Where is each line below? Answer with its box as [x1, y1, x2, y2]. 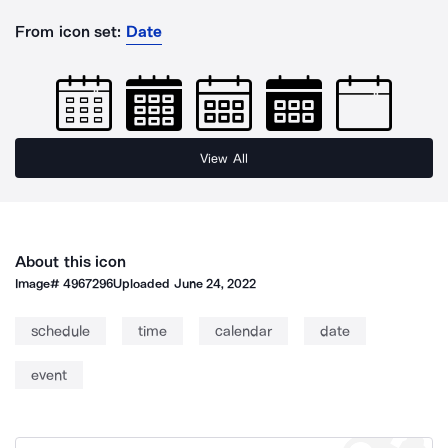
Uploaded [113, 276, 174, 291]
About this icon [15, 252, 127, 271]
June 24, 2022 [173, 276, 257, 291]
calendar [215, 322, 272, 340]
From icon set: [15, 22, 122, 41]
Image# [15, 276, 64, 291]
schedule [31, 322, 90, 340]
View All [200, 150, 248, 166]
